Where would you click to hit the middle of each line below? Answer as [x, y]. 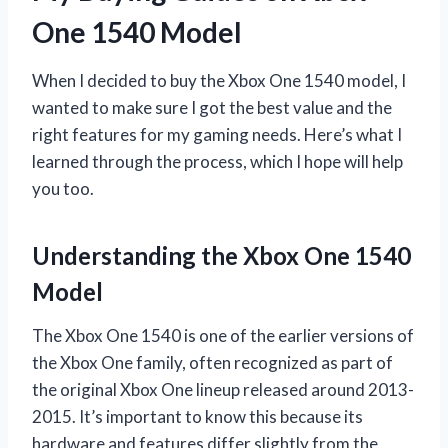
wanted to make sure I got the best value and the [212, 108]
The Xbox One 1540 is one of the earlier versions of [223, 336]
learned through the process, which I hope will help [217, 162]
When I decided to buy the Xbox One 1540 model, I [219, 81]
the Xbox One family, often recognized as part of [212, 363]
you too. [63, 189]
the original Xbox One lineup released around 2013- [223, 390]
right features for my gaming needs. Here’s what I [217, 135]
